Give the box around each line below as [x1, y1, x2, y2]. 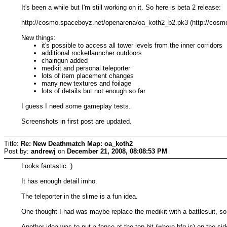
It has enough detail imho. [21, 177, 98, 185]
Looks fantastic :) [21, 162, 73, 170]
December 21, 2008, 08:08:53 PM [67, 147, 167, 155]
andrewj [31, 147, 56, 155]
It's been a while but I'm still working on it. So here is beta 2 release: [21, 3, 221, 11]
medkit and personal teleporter [42, 64, 131, 72]
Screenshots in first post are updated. [21, 117, 132, 125]
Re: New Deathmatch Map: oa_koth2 [21, 139, 133, 147]
